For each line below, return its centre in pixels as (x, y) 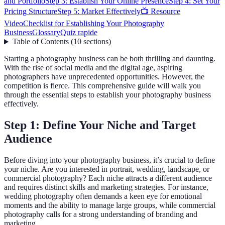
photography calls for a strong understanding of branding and (101, 214)
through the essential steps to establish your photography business (107, 95)
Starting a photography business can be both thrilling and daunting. (110, 59)
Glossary (46, 33)
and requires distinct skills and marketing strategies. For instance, (106, 187)
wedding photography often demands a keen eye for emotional (103, 196)
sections (96, 42)
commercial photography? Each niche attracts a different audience (108, 178)
